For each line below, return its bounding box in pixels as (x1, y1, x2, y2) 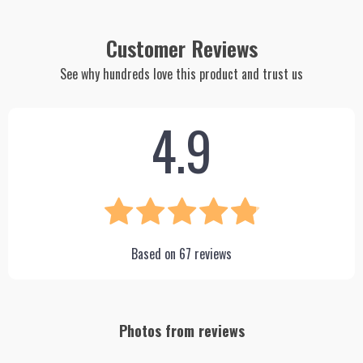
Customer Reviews (105, 32, 258, 64)
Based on (131, 244, 179, 263)
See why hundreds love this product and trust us (60, 64, 303, 83)
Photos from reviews (118, 320, 245, 341)
